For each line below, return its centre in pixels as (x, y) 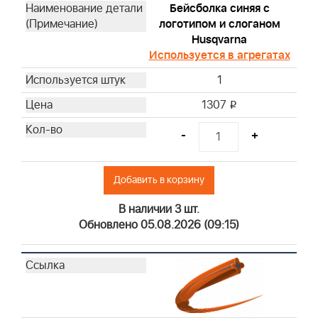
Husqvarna (219, 40)
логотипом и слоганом (219, 24)
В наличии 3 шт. (159, 210)
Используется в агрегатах (219, 56)
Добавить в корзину (159, 180)
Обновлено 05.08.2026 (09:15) (159, 225)
